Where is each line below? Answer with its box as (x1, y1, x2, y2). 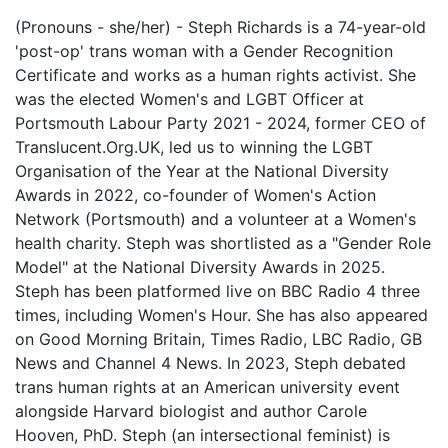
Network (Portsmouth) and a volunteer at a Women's (15, 209, 416, 230)
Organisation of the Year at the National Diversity (15, 161, 389, 182)
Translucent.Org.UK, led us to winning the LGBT (15, 137, 373, 158)
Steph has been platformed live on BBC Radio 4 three (15, 281, 420, 302)
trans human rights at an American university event (15, 377, 400, 398)
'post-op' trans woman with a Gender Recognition (15, 41, 393, 62)
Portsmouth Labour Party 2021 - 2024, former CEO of (15, 113, 426, 134)
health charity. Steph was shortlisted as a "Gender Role (15, 233, 431, 254)
